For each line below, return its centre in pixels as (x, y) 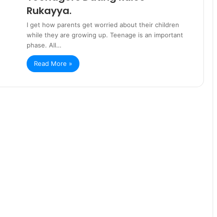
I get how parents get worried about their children (103, 24)
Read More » (53, 63)
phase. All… (44, 45)
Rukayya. (49, 10)
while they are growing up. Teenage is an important (105, 35)
